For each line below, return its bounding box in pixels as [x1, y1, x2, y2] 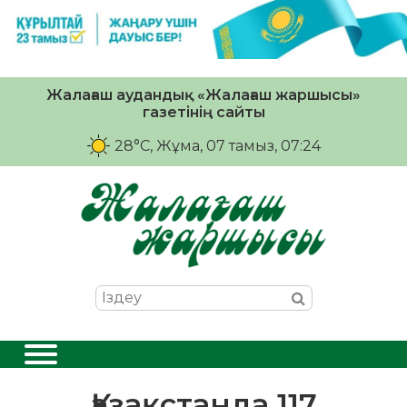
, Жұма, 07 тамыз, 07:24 [149, 136, 321, 154]
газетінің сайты [142, 103, 265, 121]
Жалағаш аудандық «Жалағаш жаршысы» [46, 85, 361, 104]
